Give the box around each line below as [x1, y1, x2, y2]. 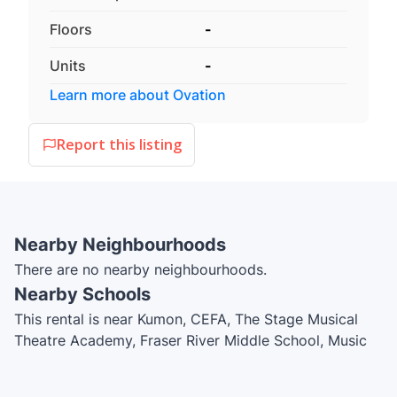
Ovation [173, 85, 226, 104]
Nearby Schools [14, 283, 151, 305]
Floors [50, 19, 92, 38]
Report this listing [56, 135, 182, 155]
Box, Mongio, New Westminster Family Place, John [14, 352, 353, 370]
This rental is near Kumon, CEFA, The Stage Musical [14, 309, 358, 328]
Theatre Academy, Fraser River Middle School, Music [14, 331, 367, 349]
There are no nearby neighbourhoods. [14, 260, 267, 278]
